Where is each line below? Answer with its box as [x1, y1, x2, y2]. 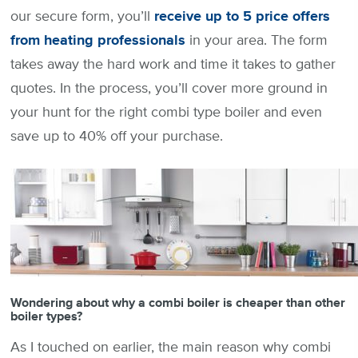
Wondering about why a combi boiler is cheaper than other [10, 296, 345, 309]
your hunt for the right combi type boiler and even [10, 105, 322, 120]
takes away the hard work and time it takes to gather [10, 57, 336, 72]
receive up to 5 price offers [154, 9, 330, 24]
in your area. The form [185, 33, 328, 48]
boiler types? [10, 309, 82, 323]
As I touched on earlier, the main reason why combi [10, 340, 331, 355]
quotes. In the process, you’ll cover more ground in [10, 81, 328, 96]
